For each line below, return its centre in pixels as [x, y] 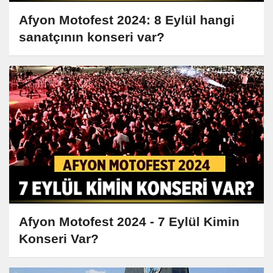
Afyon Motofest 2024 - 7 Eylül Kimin [129, 222]
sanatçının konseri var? [92, 37]
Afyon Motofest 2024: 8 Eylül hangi [127, 20]
